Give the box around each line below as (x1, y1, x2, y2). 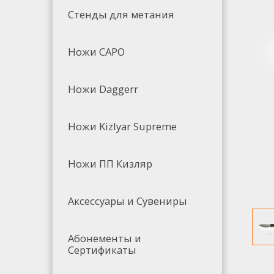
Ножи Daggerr (67, 81, 138, 96)
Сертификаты (67, 242, 136, 257)
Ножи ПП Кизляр (67, 156, 152, 171)
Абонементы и (67, 231, 141, 245)
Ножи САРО (67, 44, 125, 59)
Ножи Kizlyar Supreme (67, 119, 177, 133)
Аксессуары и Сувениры (67, 193, 187, 208)
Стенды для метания (67, 7, 174, 21)
